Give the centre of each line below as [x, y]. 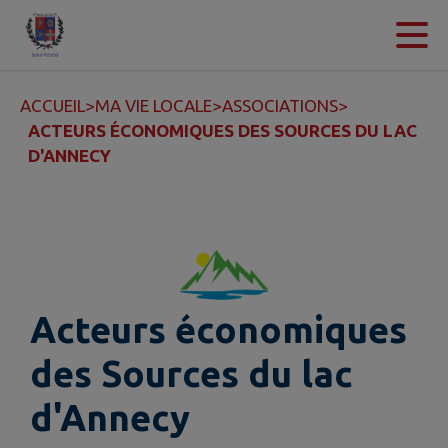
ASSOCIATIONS [280, 105]
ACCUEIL [52, 105]
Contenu [73, 35]
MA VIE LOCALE [153, 105]
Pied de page [339, 35]
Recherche [229, 35]
